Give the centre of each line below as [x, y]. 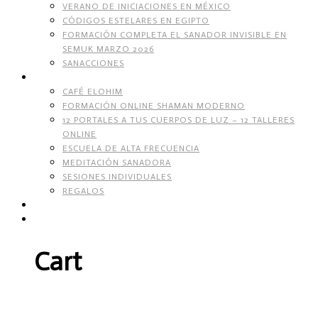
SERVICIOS [59, 77]
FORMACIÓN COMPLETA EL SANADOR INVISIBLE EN [175, 35]
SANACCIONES [93, 63]
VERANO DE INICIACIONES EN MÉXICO [147, 6]
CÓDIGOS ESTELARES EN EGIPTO [136, 21]
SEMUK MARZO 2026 [108, 49]
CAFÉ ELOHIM [93, 92]
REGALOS [83, 191]
